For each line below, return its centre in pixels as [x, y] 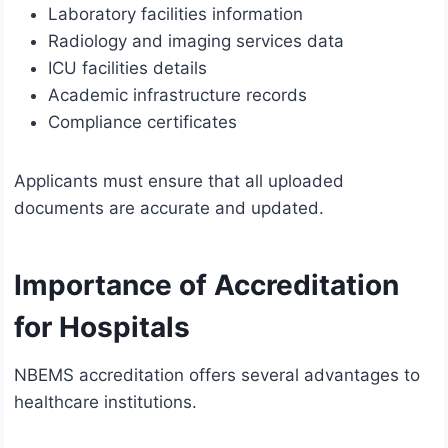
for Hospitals [102, 327]
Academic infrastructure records [177, 95]
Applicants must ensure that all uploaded [179, 181]
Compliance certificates [142, 122]
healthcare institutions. [105, 402]
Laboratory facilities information [175, 14]
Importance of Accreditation [206, 285]
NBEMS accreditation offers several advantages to [217, 375]
